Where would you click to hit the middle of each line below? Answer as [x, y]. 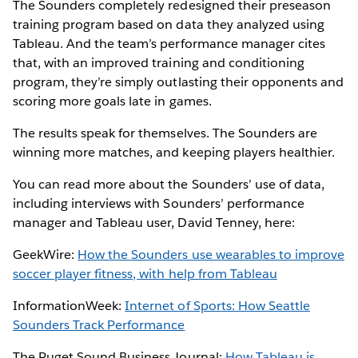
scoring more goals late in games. [112, 101]
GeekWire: [46, 254]
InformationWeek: [69, 305]
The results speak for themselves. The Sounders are [165, 133]
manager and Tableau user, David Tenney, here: [154, 222]
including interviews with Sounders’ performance [159, 203]
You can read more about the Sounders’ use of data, [169, 184]
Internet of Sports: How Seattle [217, 305]
